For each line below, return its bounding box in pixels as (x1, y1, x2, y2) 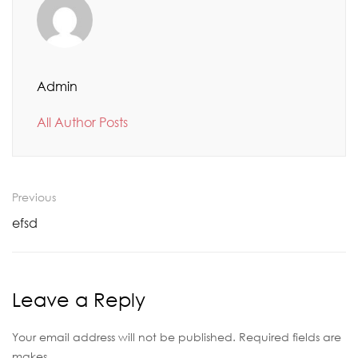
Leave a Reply (12, 287, 145, 313)
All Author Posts (37, 113, 128, 132)
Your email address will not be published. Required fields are (12, 329, 341, 345)
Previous (12, 189, 56, 205)
